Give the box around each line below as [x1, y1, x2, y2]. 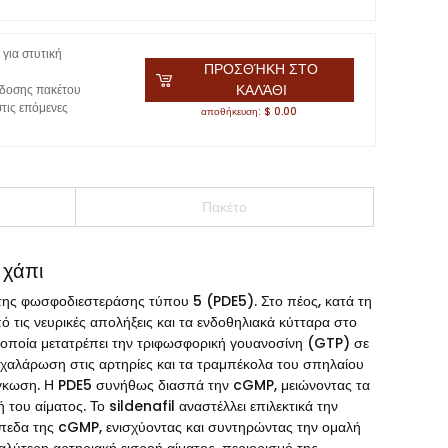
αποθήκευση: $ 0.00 [201, 104, 298, 119]
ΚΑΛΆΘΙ [235, 80, 287, 100]
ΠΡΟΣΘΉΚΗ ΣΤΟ [204, 59, 319, 79]
